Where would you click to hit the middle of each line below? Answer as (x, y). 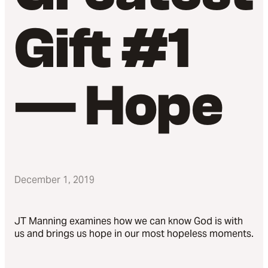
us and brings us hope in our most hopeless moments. (134, 234)
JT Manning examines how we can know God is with (129, 221)
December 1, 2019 (54, 180)
